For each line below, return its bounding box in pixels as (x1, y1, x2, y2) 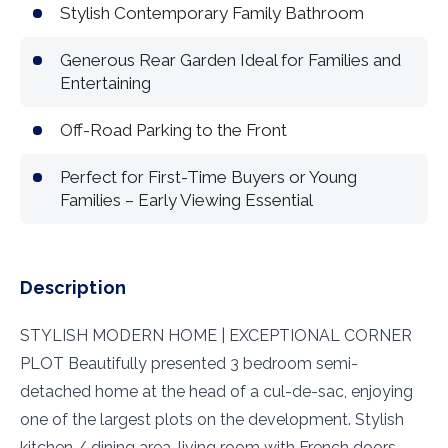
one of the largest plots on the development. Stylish (20, 410, 404, 429)
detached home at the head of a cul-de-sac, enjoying (20, 382, 413, 401)
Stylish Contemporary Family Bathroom (60, 3, 364, 23)
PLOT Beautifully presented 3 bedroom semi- (20, 354, 358, 373)
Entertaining (60, 73, 151, 93)
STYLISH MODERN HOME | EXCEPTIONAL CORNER (20, 326, 412, 345)
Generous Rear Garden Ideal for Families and (60, 50, 401, 70)
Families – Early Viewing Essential (60, 190, 313, 210)
